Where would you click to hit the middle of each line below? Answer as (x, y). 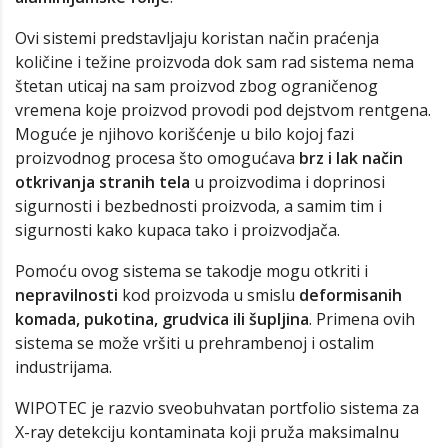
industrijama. (63, 367)
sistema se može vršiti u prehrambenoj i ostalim (194, 343)
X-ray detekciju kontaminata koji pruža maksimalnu (207, 432)
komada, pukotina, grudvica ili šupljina (162, 319)
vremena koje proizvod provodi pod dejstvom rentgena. (223, 110)
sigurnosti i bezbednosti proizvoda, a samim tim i (198, 206)
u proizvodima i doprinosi (287, 182)
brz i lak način (351, 158)
